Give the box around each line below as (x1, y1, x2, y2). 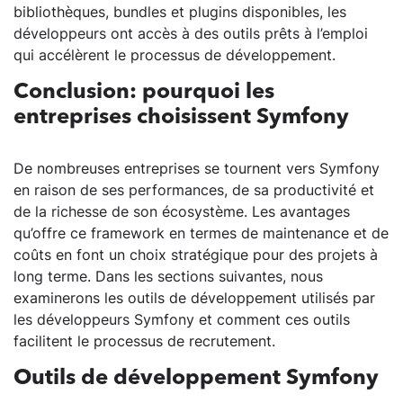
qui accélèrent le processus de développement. (13, 45, 336, 66)
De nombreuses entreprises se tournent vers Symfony (13, 158, 380, 179)
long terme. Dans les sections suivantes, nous (13, 266, 323, 287)
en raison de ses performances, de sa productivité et (13, 180, 374, 201)
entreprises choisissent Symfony (13, 107, 349, 130)
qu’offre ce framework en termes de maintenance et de (13, 223, 389, 244)
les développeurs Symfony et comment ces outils (13, 309, 350, 330)
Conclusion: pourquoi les (13, 82, 274, 104)
